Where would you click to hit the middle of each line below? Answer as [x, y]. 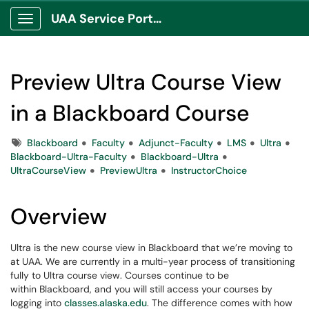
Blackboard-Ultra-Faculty [69, 157]
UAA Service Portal [157, 19]
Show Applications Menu [80, 30]
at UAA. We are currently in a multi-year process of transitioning [153, 261]
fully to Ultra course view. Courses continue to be [120, 275]
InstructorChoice [209, 170]
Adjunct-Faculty [176, 143]
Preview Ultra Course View [146, 82]
